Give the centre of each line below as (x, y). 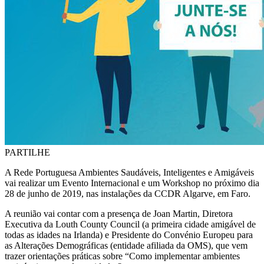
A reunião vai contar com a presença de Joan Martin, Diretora (119, 213)
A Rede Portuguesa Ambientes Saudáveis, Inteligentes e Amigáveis (129, 172)
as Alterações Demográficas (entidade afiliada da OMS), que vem (126, 245)
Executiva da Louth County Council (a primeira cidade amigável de (130, 224)
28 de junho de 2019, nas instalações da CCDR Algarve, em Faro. (128, 193)
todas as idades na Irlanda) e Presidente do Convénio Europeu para (129, 235)
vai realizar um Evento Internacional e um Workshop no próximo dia (132, 183)
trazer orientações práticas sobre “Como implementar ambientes (122, 256)
